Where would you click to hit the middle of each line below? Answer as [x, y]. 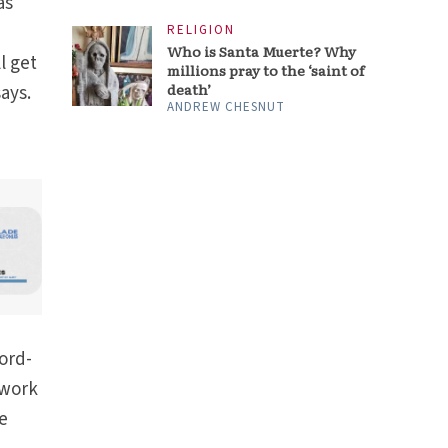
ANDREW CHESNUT [226, 107]
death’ [189, 89]
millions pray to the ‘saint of [266, 70]
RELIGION [201, 30]
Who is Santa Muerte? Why [262, 51]
